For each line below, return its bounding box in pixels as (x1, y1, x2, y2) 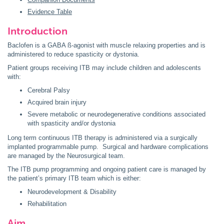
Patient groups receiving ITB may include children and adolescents (7, 64, 201, 71)
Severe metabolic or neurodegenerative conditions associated (27, 110, 205, 118)
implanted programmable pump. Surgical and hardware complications (7, 143, 208, 150)
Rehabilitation (27, 200, 68, 207)
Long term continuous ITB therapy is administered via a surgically (7, 134, 197, 141)
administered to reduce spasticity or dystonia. (7, 50, 142, 58)
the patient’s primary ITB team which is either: (7, 174, 141, 182)
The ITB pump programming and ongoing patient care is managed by (7, 165, 206, 173)
